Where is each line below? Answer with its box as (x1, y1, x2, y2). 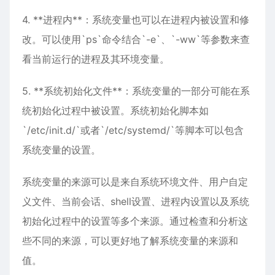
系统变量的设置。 (22, 144, 101, 156)
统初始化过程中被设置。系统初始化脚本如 (22, 104, 209, 117)
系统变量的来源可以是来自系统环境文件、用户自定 (22, 176, 248, 188)
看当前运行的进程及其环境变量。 (22, 53, 169, 65)
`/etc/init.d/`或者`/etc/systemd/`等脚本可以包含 (22, 124, 244, 136)
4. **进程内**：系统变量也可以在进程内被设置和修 (22, 14, 249, 26)
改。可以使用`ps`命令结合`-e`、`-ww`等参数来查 (22, 33, 250, 45)
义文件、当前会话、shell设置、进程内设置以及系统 (22, 195, 249, 207)
